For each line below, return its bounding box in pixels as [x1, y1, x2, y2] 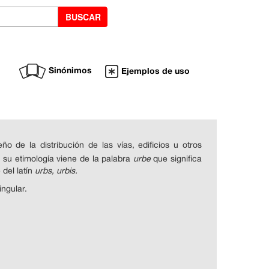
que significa [153, 154, 202, 163]
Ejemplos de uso [121, 65, 190, 76]
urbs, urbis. [35, 166, 77, 175]
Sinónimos [48, 65, 92, 76]
